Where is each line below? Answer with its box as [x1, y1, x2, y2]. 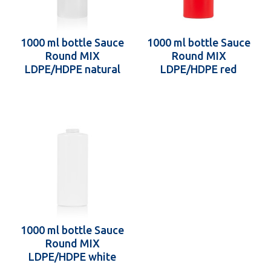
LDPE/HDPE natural [24, 63, 120, 75]
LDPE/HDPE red [160, 63, 237, 75]
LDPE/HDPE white [28, 250, 116, 263]
